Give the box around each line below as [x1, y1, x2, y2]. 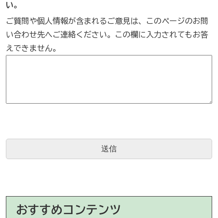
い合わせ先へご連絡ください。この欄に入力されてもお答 [5, 31, 208, 39]
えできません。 [5, 44, 60, 53]
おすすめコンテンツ [16, 204, 121, 216]
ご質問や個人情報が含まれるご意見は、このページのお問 [5, 17, 208, 25]
